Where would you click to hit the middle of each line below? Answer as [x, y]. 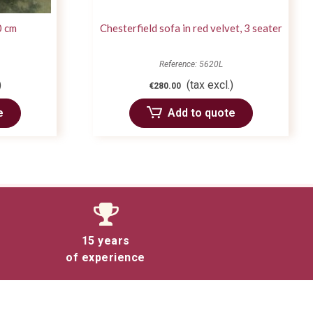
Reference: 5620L [191, 65]
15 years [105, 241]
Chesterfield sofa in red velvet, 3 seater [191, 28]
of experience [105, 258]
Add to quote [201, 113]
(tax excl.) [210, 85]
